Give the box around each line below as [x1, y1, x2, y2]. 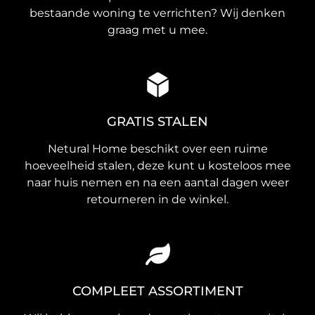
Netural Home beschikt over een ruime [47, 142, 268, 156]
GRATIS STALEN [107, 114, 208, 130]
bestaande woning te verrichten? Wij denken [30, 6, 285, 20]
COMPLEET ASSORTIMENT [72, 283, 243, 300]
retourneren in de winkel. [86, 193, 229, 207]
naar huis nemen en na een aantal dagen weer [26, 176, 289, 190]
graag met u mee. [108, 23, 207, 37]
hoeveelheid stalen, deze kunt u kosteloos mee [24, 159, 291, 173]
